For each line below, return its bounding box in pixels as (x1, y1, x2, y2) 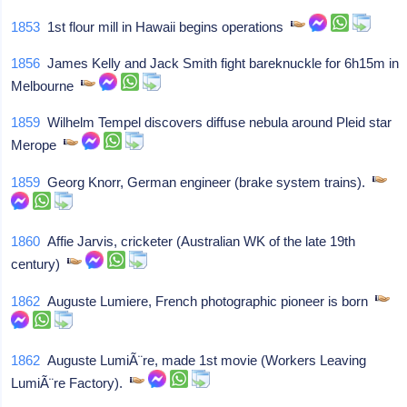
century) (11, 256, 68, 272)
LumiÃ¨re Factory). (11, 375, 131, 391)
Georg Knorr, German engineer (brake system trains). (40, 174, 373, 190)
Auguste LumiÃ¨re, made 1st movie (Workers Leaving (40, 352, 367, 368)
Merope (11, 137, 65, 153)
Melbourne (11, 78, 82, 94)
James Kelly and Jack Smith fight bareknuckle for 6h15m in (40, 55, 400, 71)
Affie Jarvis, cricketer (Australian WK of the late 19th (40, 233, 356, 249)
